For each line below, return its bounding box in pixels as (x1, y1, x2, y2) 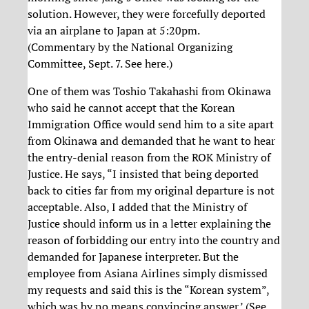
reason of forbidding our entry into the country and (28, 232, 280, 248)
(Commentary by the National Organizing (28, 39, 232, 54)
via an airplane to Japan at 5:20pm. (28, 22, 200, 38)
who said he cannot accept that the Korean (28, 99, 235, 115)
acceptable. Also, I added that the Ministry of (28, 199, 247, 215)
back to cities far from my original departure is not (28, 182, 275, 198)
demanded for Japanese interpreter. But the (28, 248, 239, 264)
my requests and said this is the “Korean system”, (28, 281, 269, 297)
